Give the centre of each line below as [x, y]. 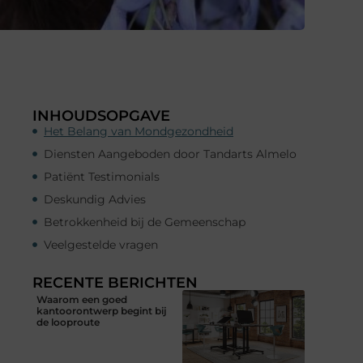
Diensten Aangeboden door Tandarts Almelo [170, 154]
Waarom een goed [82, 299]
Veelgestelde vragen [101, 244]
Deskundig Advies [95, 199]
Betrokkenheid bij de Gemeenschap [145, 222]
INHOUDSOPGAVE [101, 115]
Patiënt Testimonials [102, 176]
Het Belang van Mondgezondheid [139, 131]
